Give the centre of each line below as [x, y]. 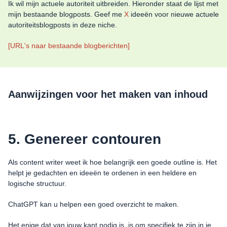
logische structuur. [37, 184]
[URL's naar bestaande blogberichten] [69, 46]
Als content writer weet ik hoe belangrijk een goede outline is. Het [112, 162]
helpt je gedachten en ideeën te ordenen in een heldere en [102, 173]
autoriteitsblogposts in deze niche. [63, 25]
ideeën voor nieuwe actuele [174, 14]
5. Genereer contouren [85, 139]
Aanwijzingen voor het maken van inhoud [108, 94]
